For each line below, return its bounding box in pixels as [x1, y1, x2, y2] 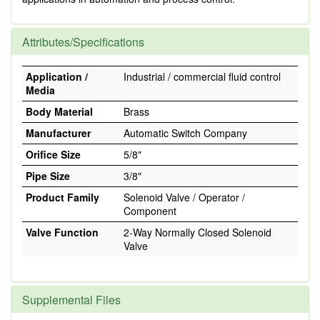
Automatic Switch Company [124, 126, 247, 140]
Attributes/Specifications [22, 34, 144, 50]
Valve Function [26, 225, 99, 239]
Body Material [26, 104, 93, 119]
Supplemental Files [22, 291, 121, 308]
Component [124, 204, 176, 218]
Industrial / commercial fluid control [124, 69, 281, 84]
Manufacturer [26, 126, 91, 140]
